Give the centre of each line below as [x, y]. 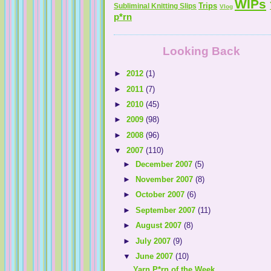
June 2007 [156, 256]
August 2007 [160, 226]
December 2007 [165, 164]
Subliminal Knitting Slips [155, 6]
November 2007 [166, 179]
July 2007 [155, 241]
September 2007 [167, 210]
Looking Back [201, 51]
